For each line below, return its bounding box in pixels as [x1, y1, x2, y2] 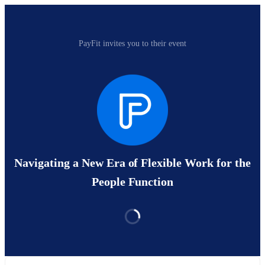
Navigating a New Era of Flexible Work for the [14, 156, 251, 170]
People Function [91, 175, 174, 189]
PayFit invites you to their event [79, 39, 186, 48]
